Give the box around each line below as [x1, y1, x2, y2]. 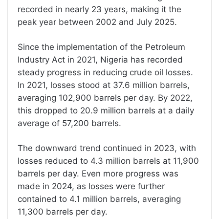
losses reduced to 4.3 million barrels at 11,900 [18, 156, 199, 166]
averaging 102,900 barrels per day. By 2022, [18, 93, 193, 103]
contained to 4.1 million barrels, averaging [18, 194, 181, 204]
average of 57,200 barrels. [18, 118, 121, 128]
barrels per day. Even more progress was [18, 169, 178, 178]
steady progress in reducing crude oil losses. [18, 67, 193, 77]
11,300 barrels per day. [18, 207, 108, 217]
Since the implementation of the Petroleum [18, 42, 185, 52]
